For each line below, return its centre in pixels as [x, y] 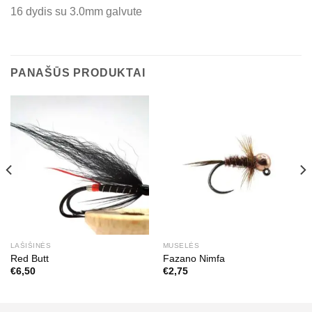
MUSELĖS [181, 246]
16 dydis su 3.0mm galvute [76, 11]
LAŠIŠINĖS [31, 246]
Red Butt [29, 258]
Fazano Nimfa [194, 258]
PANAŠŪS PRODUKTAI [78, 73]
